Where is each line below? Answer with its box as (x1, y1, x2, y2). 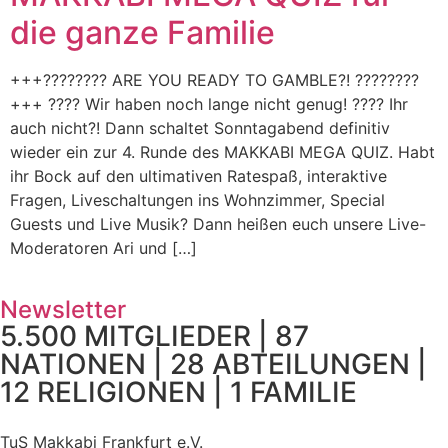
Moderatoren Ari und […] (10, 238, 197, 258)
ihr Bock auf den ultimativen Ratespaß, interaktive (10, 166, 387, 186)
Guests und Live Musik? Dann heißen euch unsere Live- (10, 214, 426, 234)
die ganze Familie (10, 13, 275, 52)
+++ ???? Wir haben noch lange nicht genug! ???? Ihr (10, 94, 408, 114)
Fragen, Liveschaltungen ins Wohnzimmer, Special (10, 190, 385, 210)
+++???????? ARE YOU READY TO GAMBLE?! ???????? (10, 70, 419, 90)
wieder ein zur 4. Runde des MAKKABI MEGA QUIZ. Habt (10, 142, 435, 162)
